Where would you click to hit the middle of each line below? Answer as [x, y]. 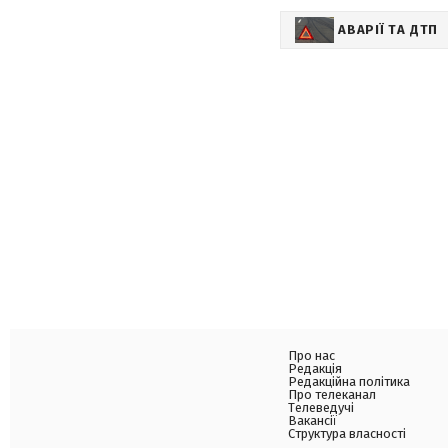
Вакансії [312, 420]
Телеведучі [321, 407]
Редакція [315, 368]
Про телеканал [332, 394]
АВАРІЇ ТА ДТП [388, 29]
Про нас [311, 355]
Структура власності [347, 433]
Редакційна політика [349, 381]
